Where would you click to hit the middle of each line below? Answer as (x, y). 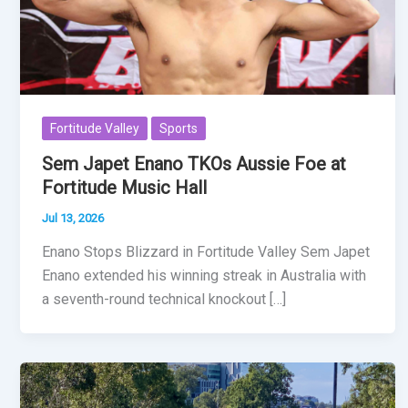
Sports (178, 128)
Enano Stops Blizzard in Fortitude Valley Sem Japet (206, 252)
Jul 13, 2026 (73, 218)
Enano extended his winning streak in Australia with (204, 276)
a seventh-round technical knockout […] (164, 300)
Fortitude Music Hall (124, 187)
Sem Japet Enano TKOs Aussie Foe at (194, 163)
